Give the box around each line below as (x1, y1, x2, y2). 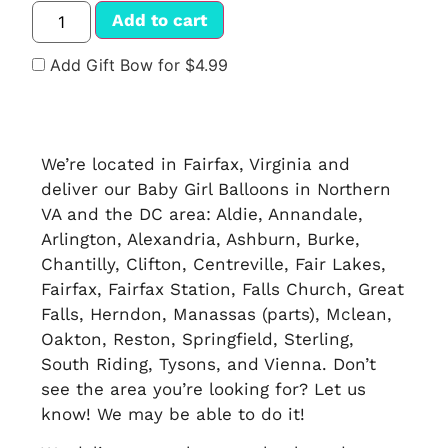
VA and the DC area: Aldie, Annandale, (41, 203, 364, 224)
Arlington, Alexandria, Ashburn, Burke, (41, 228, 361, 249)
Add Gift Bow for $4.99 (45, 54, 229, 75)
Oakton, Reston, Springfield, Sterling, (41, 328, 355, 349)
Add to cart (111, 10, 207, 31)
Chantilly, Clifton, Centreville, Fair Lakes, (41, 253, 387, 274)
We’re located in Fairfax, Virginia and (41, 153, 351, 174)
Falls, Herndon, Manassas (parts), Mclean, (41, 303, 393, 324)
